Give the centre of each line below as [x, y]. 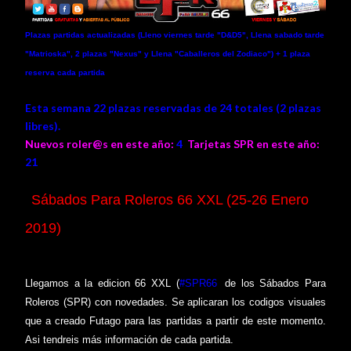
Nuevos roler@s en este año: [100, 144]
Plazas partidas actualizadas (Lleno [93, 35]
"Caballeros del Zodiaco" [222, 54]
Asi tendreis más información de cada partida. [129, 339]
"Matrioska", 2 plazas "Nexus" [83, 54]
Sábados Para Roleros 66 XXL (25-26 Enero [170, 200]
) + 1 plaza [291, 54]
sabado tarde [298, 35]
